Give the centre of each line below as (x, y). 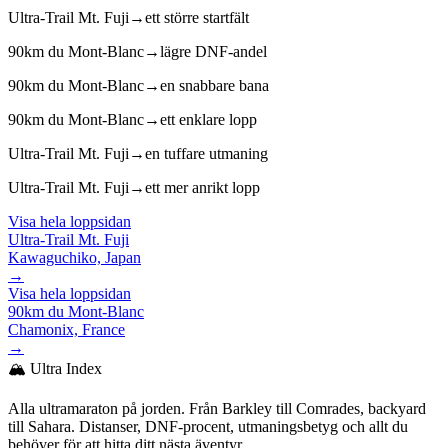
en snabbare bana (214, 85)
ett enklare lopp (208, 119)
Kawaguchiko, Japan (74, 257)
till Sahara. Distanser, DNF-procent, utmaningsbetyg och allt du (208, 426)
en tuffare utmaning (206, 153)
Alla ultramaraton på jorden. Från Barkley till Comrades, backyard (217, 408)
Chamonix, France (66, 329)
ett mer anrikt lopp (202, 187)
